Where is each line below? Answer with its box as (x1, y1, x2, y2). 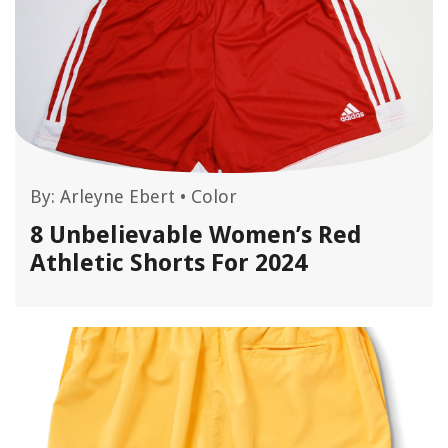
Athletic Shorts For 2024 (30, 249, 307, 277)
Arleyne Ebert (60, 186, 175, 207)
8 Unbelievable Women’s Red (30, 221, 362, 249)
